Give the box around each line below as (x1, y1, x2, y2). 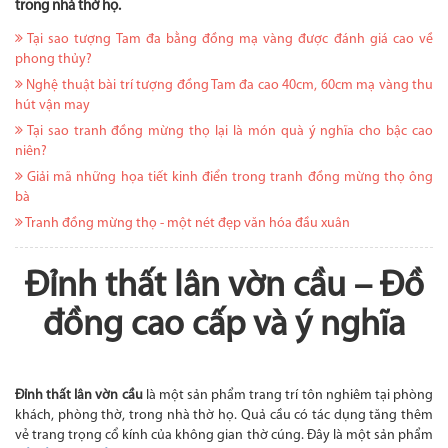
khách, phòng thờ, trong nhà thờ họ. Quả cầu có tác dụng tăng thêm (15, 408, 433, 424)
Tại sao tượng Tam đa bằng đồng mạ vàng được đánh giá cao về (23, 32, 433, 48)
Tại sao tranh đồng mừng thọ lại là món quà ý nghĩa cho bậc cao (23, 124, 433, 140)
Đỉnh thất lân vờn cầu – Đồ (24, 269, 424, 306)
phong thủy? (15, 52, 92, 68)
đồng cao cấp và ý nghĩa (43, 308, 405, 345)
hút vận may (15, 98, 90, 114)
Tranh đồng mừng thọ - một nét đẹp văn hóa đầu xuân (23, 216, 350, 232)
